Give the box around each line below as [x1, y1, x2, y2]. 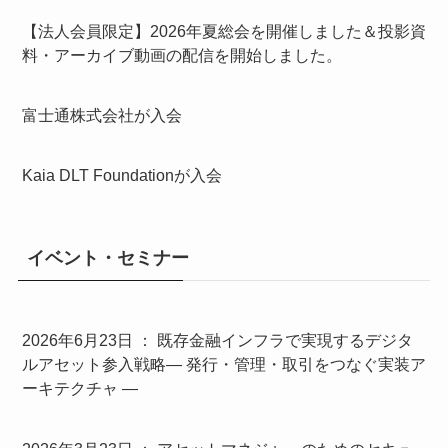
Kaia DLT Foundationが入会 [21, 166, 222, 185]
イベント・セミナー [26, 248, 189, 269]
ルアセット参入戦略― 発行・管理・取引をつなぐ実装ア [21, 355, 426, 374]
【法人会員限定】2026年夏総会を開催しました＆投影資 [21, 21, 426, 40]
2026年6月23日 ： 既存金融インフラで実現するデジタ [21, 331, 413, 350]
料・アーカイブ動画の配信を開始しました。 [21, 45, 342, 64]
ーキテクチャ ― [21, 379, 138, 398]
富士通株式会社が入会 [21, 105, 182, 124]
